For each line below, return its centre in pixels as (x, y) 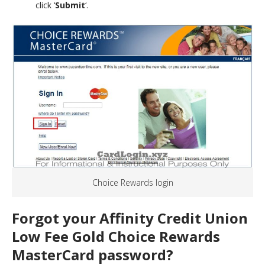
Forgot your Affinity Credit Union (130, 218)
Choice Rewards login (132, 182)
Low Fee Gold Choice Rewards (116, 236)
